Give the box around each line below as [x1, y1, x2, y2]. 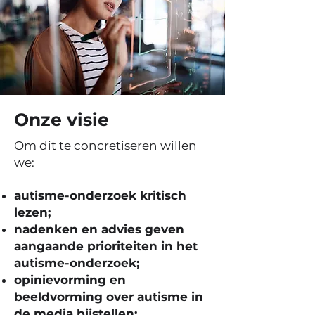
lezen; [14, 205, 51, 219]
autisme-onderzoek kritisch [14, 188, 186, 202]
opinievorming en [14, 273, 126, 287]
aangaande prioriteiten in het [14, 239, 198, 253]
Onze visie [14, 109, 109, 130]
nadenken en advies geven [14, 222, 184, 236]
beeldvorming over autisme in [14, 290, 203, 304]
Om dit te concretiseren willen [14, 139, 197, 153]
